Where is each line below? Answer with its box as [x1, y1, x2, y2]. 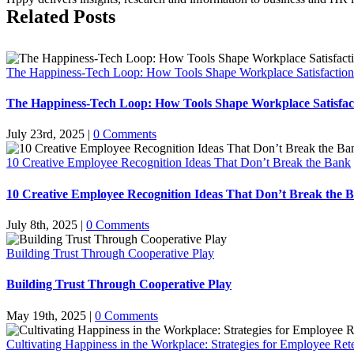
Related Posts [6, 6, 115, 27]
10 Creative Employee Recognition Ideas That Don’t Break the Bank [6, 156, 351, 170]
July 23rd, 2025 [6, 127, 85, 141]
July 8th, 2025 [6, 218, 77, 232]
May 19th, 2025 [6, 308, 86, 322]
